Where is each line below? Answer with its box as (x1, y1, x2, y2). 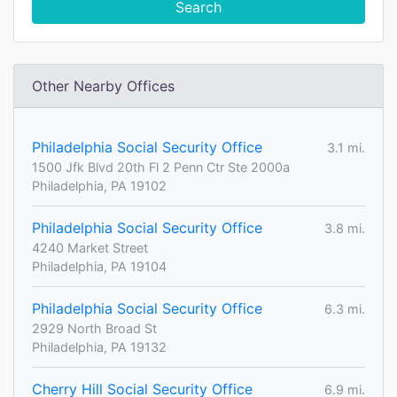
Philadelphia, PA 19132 (32, 339, 167, 354)
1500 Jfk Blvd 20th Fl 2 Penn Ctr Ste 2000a (32, 160, 290, 175)
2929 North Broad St (32, 321, 157, 336)
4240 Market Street (32, 240, 148, 255)
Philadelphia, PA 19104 (32, 259, 167, 274)
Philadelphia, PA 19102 (32, 178, 167, 193)
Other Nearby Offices (32, 77, 175, 95)
